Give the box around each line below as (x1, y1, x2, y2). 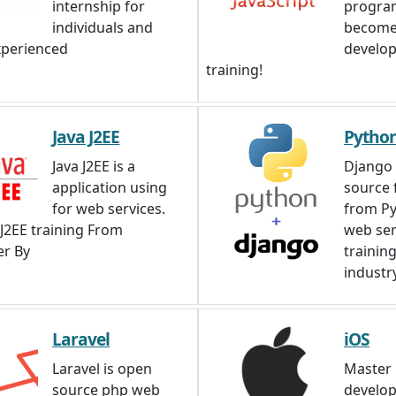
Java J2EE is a (52, 156, 135, 176)
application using (52, 178, 167, 197)
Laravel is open (52, 359, 152, 378)
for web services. (52, 199, 165, 218)
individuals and (52, 18, 153, 37)
